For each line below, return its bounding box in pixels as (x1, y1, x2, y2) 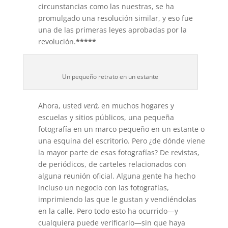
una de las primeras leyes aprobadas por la (38, 25, 187, 35)
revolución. (38, 37, 76, 46)
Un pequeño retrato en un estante (62, 72, 159, 81)
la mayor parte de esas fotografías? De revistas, (38, 148, 199, 157)
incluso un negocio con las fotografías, (38, 183, 169, 192)
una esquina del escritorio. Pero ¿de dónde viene (38, 136, 205, 146)
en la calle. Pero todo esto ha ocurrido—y (38, 206, 178, 216)
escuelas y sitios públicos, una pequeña (38, 112, 174, 122)
